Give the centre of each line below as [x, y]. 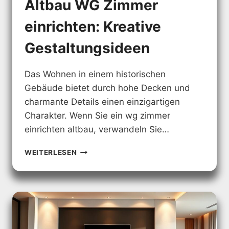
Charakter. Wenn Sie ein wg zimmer [97, 116]
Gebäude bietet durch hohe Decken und [107, 88]
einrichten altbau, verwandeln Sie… [97, 130]
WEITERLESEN [51, 153]
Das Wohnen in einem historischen [95, 74]
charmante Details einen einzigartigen [102, 102]
